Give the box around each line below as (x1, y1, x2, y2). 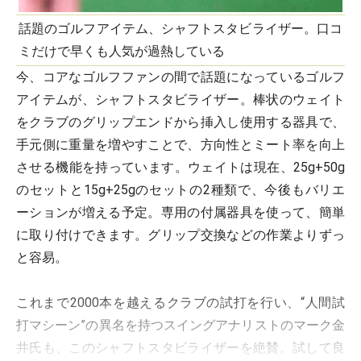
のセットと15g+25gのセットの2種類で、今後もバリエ (16, 182, 345, 197)
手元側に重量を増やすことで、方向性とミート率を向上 (16, 137, 345, 152)
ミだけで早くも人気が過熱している (19, 44, 225, 59)
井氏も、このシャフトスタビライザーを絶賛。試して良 (16, 340, 345, 355)
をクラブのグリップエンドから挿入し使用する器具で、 (16, 114, 345, 130)
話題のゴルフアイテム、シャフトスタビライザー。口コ (19, 21, 342, 36)
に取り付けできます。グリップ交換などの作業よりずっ (16, 227, 345, 243)
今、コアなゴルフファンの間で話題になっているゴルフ (16, 69, 345, 85)
